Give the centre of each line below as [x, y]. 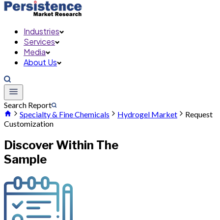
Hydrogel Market [147, 114]
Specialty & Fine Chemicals [65, 114]
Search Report [28, 105]
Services [39, 41]
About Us [40, 62]
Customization [29, 124]
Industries [41, 31]
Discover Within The [61, 145]
